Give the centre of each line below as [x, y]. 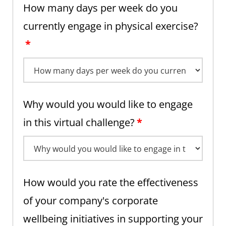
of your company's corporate [91, 201]
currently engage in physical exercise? [111, 26]
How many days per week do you [100, 8]
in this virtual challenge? [79, 123]
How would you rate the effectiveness [111, 183]
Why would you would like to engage [108, 104]
